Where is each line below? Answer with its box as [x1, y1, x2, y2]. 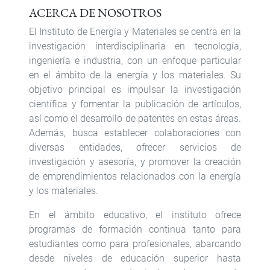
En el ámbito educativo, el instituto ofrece [29, 209, 241, 221]
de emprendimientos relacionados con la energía [29, 170, 241, 182]
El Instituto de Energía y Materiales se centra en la [29, 25, 241, 37]
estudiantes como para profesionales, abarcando [29, 237, 241, 250]
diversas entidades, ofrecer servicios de [29, 141, 241, 153]
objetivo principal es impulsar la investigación [29, 83, 241, 95]
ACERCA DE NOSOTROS [29, 4, 162, 20]
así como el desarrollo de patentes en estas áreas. [29, 112, 241, 124]
